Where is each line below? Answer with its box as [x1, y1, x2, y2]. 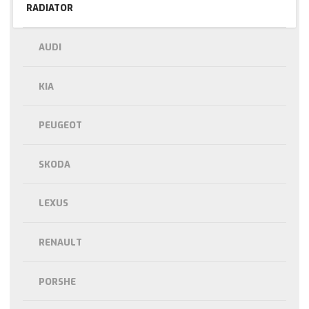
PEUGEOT [39, 119, 83, 132]
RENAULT [39, 237, 83, 249]
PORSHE [39, 275, 77, 288]
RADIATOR [26, 2, 73, 14]
